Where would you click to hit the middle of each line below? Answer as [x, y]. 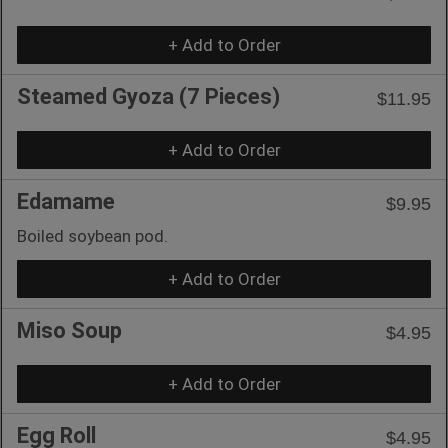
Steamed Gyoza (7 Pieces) [148, 96]
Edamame [66, 201]
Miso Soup [69, 330]
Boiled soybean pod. [92, 235]
